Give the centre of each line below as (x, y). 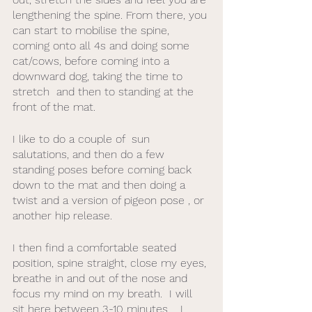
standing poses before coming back (104, 170)
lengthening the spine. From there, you (111, 15)
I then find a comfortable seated (96, 248)
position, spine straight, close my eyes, (111, 263)
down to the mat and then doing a (101, 185)
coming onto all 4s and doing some (103, 46)
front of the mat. (56, 107)
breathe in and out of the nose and (102, 278)
